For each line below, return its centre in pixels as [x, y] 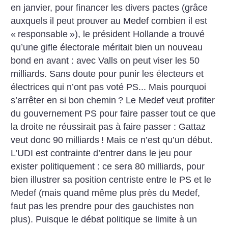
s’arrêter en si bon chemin [64, 100]
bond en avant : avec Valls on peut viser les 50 [105, 61]
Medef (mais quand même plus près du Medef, [106, 193]
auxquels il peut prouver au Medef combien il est [109, 21]
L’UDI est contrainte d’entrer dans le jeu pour [102, 153]
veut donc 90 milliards [55, 140]
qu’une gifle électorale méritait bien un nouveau [107, 47]
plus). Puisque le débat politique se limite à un [104, 219]
